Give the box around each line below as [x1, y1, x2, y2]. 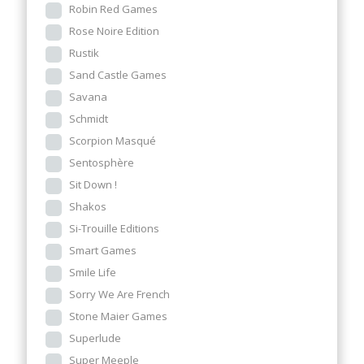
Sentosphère [69, 155, 134, 170]
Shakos [69, 199, 106, 214]
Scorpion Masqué [69, 133, 156, 148]
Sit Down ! [69, 177, 117, 192]
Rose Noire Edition [69, 24, 159, 38]
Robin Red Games [69, 2, 158, 16]
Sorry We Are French [69, 287, 170, 301]
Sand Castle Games [69, 67, 167, 82]
